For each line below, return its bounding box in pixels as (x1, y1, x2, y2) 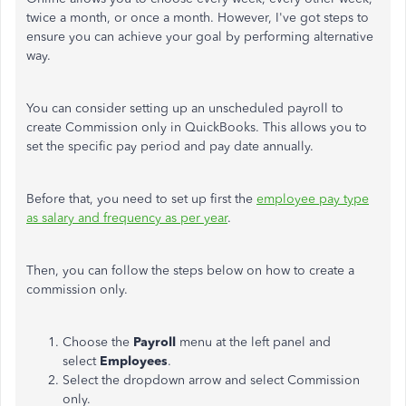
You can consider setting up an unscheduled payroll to (26, 101, 343, 116)
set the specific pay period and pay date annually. (26, 139, 314, 154)
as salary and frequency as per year (26, 210, 227, 226)
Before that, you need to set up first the (26, 191, 256, 207)
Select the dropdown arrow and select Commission (63, 372, 360, 388)
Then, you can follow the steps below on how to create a (26, 263, 354, 278)
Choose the (63, 334, 133, 350)
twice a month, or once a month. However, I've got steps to (26, 10, 369, 25)
